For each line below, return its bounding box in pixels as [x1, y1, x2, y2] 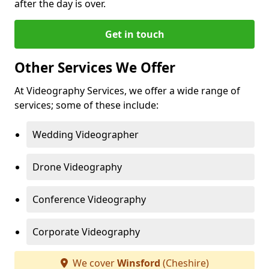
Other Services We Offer [14, 58, 175, 77]
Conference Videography [32, 193, 146, 206]
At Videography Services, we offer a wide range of [14, 84, 240, 97]
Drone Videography [32, 160, 122, 174]
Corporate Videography [32, 225, 140, 238]
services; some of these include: [14, 98, 159, 112]
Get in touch [104, 28, 165, 41]
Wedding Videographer [32, 128, 139, 141]
